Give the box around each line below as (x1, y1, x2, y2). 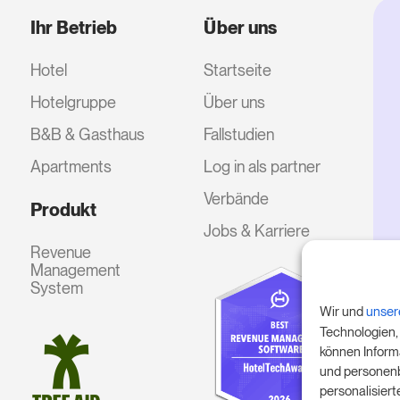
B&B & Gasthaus (30, 124, 146, 144)
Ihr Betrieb (30, 16, 118, 38)
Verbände (203, 188, 269, 208)
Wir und (320, 304, 367, 321)
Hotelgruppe (30, 92, 117, 112)
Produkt (30, 198, 97, 221)
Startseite (203, 60, 271, 79)
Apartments (30, 156, 112, 176)
